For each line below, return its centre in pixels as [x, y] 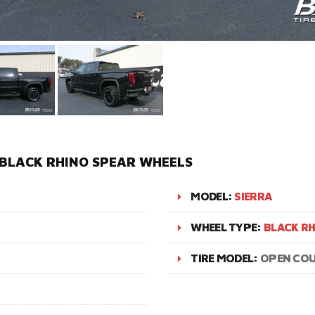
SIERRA [253, 196]
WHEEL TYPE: [227, 227]
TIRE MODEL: [225, 258]
